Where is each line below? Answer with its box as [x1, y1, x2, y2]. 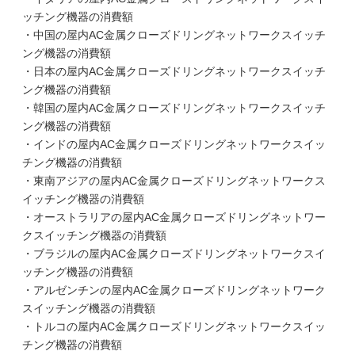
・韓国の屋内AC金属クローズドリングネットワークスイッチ [22, 101, 326, 114]
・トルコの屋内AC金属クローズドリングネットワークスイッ [22, 320, 326, 333]
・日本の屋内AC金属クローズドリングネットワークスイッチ [22, 65, 326, 78]
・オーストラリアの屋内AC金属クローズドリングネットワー [22, 211, 326, 223]
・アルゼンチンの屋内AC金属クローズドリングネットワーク [22, 284, 326, 296]
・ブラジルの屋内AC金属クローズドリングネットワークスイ [22, 247, 326, 260]
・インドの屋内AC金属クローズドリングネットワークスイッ [22, 138, 326, 151]
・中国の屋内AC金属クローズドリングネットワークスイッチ [22, 29, 326, 41]
